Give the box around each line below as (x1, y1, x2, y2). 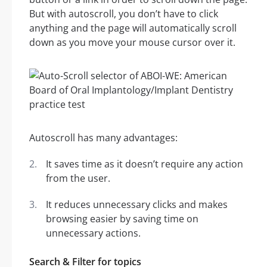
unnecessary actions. (46, 226, 141, 240)
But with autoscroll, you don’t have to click (29, 7, 218, 21)
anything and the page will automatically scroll (29, 21, 237, 35)
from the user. (46, 172, 110, 185)
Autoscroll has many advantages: (29, 131, 178, 145)
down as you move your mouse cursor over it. (29, 36, 235, 49)
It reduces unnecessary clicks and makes (46, 198, 228, 212)
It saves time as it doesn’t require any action (46, 157, 243, 171)
